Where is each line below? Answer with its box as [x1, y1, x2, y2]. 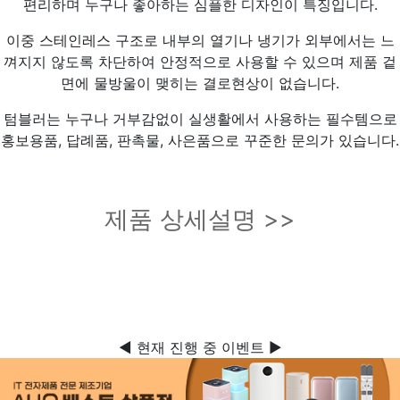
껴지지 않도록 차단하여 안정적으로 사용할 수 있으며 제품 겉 [4, 53, 396, 71]
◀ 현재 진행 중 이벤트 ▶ [118, 338, 282, 357]
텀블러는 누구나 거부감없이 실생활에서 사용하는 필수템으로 [3, 110, 397, 129]
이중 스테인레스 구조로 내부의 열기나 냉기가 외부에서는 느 [5, 31, 395, 50]
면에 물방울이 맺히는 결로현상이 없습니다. [61, 74, 339, 93]
